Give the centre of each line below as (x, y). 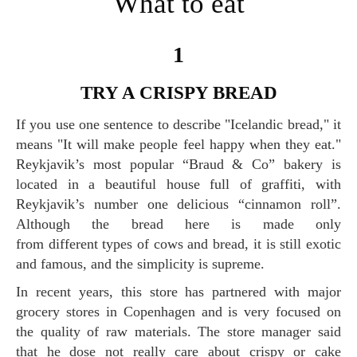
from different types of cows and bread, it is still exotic (178, 243)
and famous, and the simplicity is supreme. (140, 263)
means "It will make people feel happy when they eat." (178, 144)
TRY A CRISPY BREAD (184, 92)
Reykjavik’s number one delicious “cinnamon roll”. (178, 204)
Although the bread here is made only (178, 224)
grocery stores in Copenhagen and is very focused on (178, 311)
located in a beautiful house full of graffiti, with (178, 184)
